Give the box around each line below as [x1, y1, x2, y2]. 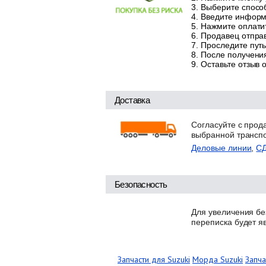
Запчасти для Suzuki [118, 254, 190, 265]
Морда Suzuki [192, 254, 243, 265]
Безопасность [115, 179, 167, 189]
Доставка [115, 94, 150, 105]
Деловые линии [191, 142, 252, 153]
